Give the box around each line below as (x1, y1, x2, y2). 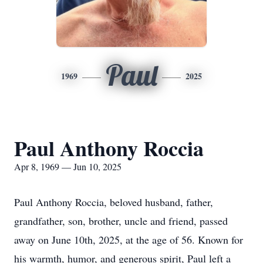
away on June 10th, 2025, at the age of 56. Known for (14, 232, 243, 247)
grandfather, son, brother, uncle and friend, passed (14, 214, 228, 228)
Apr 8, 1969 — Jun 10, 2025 (14, 160, 122, 173)
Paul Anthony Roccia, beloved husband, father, (14, 195, 213, 209)
